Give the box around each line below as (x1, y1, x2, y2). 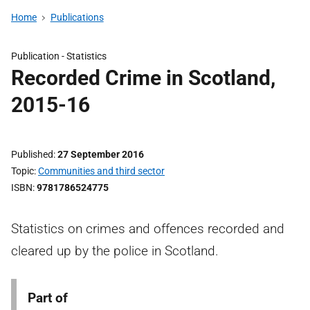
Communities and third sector (38, 165, 165, 176)
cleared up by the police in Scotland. (11, 243, 219, 259)
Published (11, 149, 53, 160)
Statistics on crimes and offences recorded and (11, 221, 284, 237)
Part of (28, 290, 68, 306)
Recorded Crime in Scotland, (11, 66, 275, 90)
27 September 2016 (57, 149, 144, 160)
